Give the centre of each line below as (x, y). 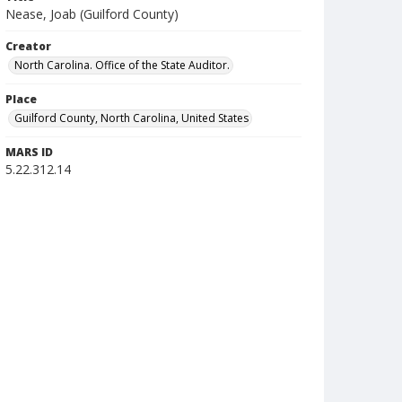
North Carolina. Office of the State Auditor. (122, 65)
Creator (28, 46)
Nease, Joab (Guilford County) (92, 14)
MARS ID (29, 152)
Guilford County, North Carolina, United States (131, 118)
